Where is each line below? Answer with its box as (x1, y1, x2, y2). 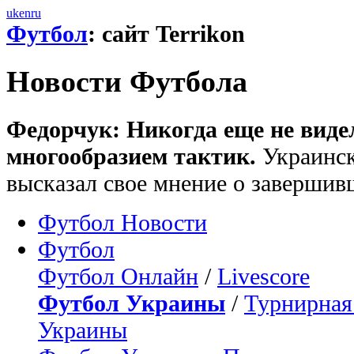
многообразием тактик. (6, 142, 256, 169)
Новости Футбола (6, 65, 247, 99)
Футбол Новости (38, 209, 207, 235)
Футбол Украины (38, 289, 225, 316)
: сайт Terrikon (88, 21, 245, 47)
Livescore (217, 262, 310, 289)
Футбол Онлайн (38, 262, 198, 289)
